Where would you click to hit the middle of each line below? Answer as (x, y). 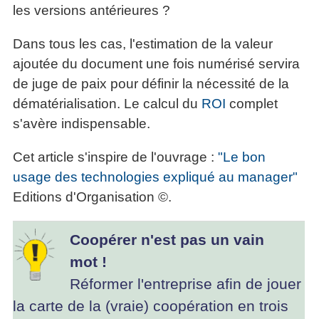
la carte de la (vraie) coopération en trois (151, 305)
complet (252, 104)
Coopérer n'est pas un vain (167, 239)
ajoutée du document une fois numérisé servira (156, 64)
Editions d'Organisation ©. (92, 197)
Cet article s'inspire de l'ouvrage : (115, 157)
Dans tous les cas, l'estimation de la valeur (143, 44)
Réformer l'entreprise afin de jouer (185, 283)
